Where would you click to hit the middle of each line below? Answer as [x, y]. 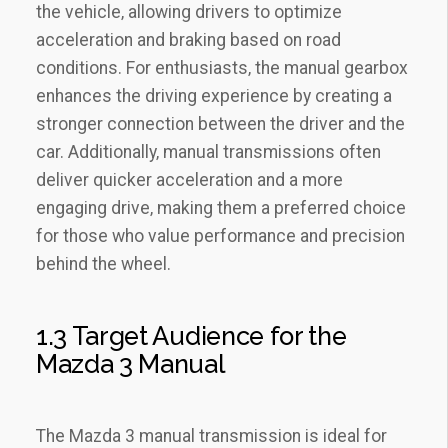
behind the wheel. [103, 264]
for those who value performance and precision [220, 236]
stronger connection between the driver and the [220, 124]
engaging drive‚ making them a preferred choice [221, 208]
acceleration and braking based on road [188, 40]
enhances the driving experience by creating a [214, 96]
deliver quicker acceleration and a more [189, 180]
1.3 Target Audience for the [191, 336]
